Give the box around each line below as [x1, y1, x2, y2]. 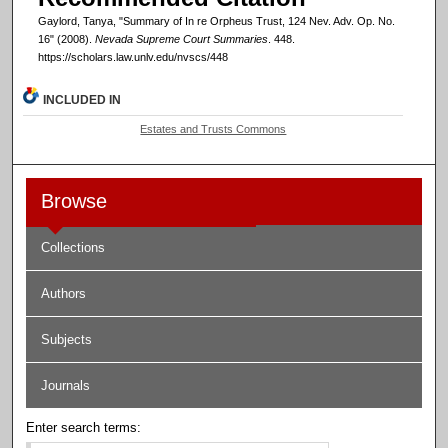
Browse [41, 190, 108, 213]
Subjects [41, 332, 93, 348]
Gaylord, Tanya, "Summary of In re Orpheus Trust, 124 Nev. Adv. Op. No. [37, 15, 395, 28]
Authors [41, 286, 87, 302]
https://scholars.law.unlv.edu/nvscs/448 [37, 51, 228, 64]
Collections [41, 240, 106, 256]
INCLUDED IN [43, 93, 122, 108]
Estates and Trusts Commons [140, 123, 287, 136]
